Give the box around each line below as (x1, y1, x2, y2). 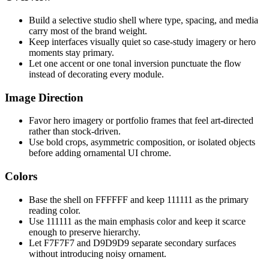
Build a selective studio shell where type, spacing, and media (29, 15, 258, 26)
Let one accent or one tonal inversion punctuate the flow (29, 58, 241, 69)
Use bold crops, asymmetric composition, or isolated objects (29, 137, 255, 148)
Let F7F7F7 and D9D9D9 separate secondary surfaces (29, 237, 236, 248)
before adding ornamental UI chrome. (29, 148, 171, 159)
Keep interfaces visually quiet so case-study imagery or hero (29, 37, 256, 47)
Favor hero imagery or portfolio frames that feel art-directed (29, 115, 253, 126)
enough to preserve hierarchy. (29, 226, 141, 237)
